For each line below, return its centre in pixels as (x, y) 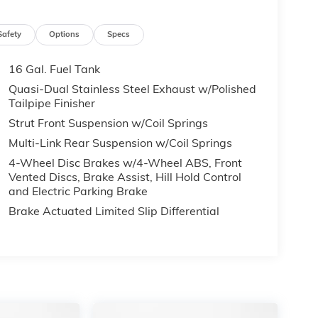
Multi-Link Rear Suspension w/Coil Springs (120, 142)
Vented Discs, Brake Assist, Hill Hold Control (125, 176)
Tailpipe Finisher (51, 103)
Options (65, 34)
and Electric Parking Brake (78, 191)
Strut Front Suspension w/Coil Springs (108, 122)
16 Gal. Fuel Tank (54, 68)
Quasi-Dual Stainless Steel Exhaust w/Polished (132, 88)
